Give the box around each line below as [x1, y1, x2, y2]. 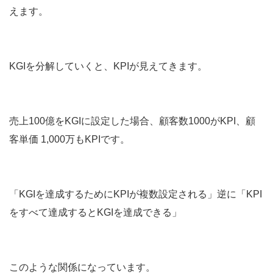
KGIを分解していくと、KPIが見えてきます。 [9, 60, 207, 71]
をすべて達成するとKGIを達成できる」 [9, 207, 182, 218]
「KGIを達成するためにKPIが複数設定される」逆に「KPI [9, 188, 262, 199]
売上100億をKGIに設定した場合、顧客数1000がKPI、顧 [9, 115, 255, 126]
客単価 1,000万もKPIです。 [9, 133, 130, 144]
